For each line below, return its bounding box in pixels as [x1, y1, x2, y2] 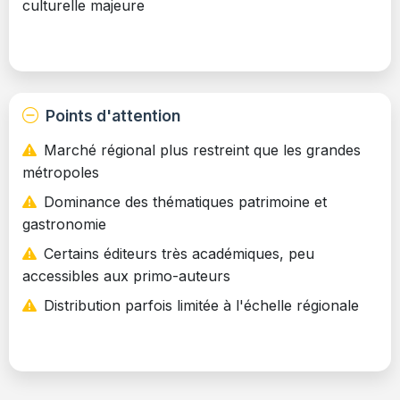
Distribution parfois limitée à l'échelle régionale [44, 296, 359, 314]
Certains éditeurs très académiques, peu [44, 244, 314, 262]
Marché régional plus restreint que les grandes [44, 140, 361, 159]
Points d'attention [46, 105, 180, 125]
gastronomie [22, 214, 106, 233]
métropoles [22, 162, 99, 181]
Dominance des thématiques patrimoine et [44, 192, 327, 211]
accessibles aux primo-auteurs [22, 266, 230, 285]
